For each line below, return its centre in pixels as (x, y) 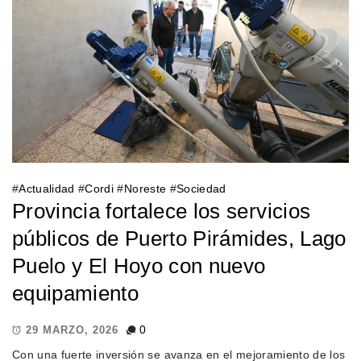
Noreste (145, 188)
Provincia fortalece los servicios (162, 211)
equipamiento (76, 293)
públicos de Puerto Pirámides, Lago (179, 238)
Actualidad (47, 188)
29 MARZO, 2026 (72, 330)
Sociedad (201, 188)
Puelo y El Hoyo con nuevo (139, 266)
